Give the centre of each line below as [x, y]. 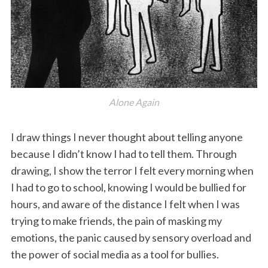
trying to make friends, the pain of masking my [116, 221]
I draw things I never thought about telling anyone [127, 137]
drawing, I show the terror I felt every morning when [132, 171]
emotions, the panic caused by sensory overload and [131, 238]
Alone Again [134, 102]
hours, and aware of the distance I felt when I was [125, 204]
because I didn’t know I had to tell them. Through [124, 154]
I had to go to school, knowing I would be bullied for [128, 188]
